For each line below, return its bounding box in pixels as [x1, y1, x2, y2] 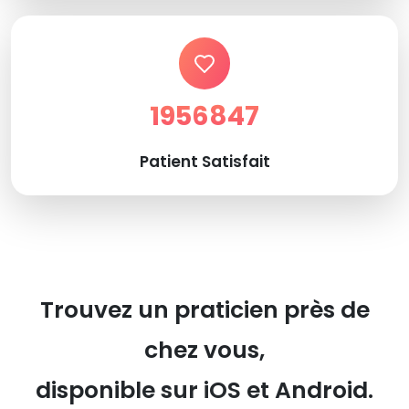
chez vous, [144, 333, 265, 366]
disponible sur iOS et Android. [36, 373, 373, 406]
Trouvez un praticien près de [39, 293, 370, 326]
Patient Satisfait [139, 150, 270, 173]
